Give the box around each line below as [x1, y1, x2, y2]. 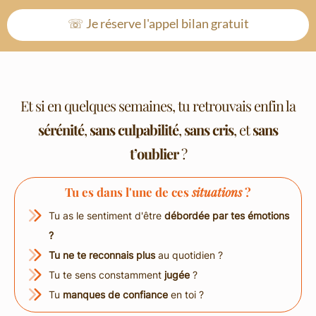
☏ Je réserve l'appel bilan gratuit [67, 16, 249, 32]
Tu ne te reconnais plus [49, 249, 158, 262]
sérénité [38, 120, 84, 140]
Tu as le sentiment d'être [49, 209, 164, 222]
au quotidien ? [158, 249, 223, 262]
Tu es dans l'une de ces [65, 184, 192, 200]
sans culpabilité [90, 120, 178, 140]
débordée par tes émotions [164, 209, 289, 222]
